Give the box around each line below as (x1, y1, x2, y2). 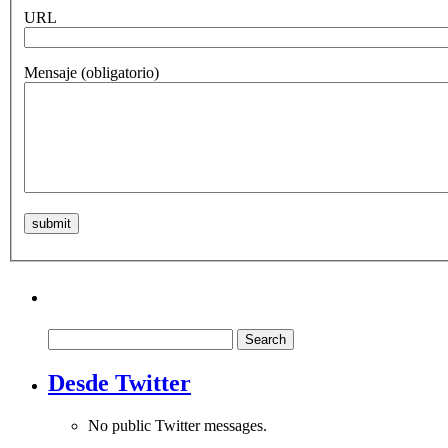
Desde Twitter (48, 369, 191, 396)
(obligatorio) (81, 64, 159, 81)
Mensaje (24, 64, 81, 81)
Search (47, 327, 90, 345)
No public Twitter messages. (88, 416, 267, 434)
